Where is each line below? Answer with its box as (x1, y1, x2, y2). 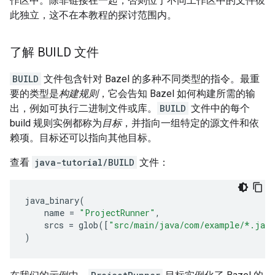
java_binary (25, 195, 79, 206)
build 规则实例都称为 (10, 117, 102, 129)
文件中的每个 (188, 103, 250, 114)
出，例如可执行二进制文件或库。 (10, 103, 157, 114)
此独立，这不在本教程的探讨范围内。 (10, 9, 177, 21)
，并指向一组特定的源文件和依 (122, 117, 259, 129)
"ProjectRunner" (79, 207, 155, 219)
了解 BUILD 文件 (10, 45, 99, 60)
